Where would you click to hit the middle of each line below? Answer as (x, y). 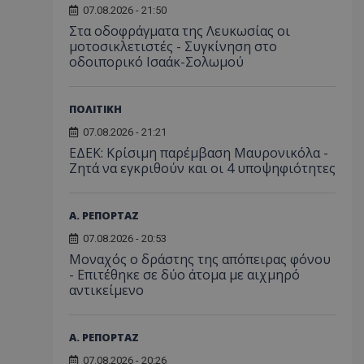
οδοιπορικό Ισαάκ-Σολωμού (156, 61)
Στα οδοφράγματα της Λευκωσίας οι (180, 30)
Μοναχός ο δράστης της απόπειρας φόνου (200, 259)
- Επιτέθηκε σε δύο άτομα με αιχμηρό (184, 274)
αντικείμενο (106, 290)
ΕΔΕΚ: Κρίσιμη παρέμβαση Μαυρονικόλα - (199, 152)
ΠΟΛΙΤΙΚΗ (95, 108)
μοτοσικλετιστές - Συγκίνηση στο (173, 46)
